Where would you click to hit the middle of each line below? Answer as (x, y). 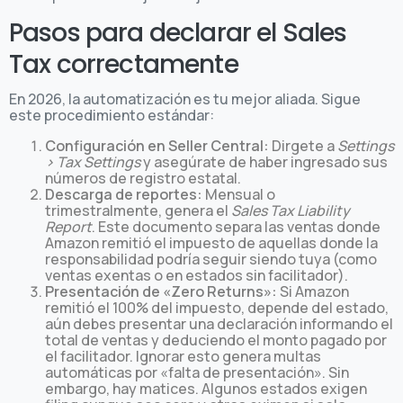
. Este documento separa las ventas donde (236, 226)
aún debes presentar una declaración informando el (219, 323)
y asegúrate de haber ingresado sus (264, 161)
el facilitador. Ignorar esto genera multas (183, 356)
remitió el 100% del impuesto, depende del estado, (217, 307)
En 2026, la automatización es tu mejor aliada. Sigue (185, 99)
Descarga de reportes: (124, 194)
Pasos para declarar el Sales (178, 32)
